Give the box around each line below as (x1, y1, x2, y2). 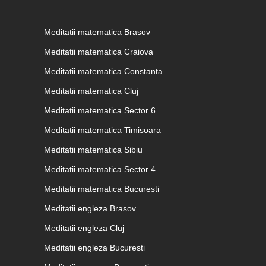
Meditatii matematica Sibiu (44, 145, 142, 154)
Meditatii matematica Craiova (44, 47, 153, 56)
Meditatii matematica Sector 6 (44, 106, 156, 115)
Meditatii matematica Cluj (44, 86, 138, 96)
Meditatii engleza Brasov (44, 204, 136, 213)
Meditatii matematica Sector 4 (44, 164, 156, 174)
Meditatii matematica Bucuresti (44, 184, 159, 194)
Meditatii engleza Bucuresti (44, 243, 145, 252)
